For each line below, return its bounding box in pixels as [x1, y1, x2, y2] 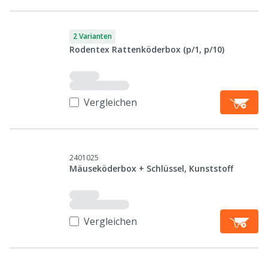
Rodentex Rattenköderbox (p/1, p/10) [69, 44, 224, 55]
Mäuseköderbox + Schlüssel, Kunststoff [69, 163, 233, 174]
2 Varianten [73, 31, 112, 41]
